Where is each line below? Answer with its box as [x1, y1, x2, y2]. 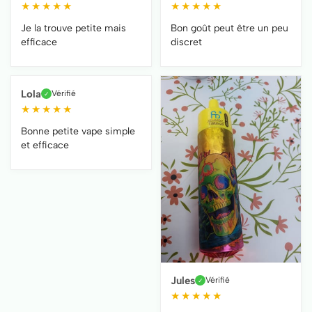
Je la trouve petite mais [21, 22, 126, 34]
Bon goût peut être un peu [171, 22, 288, 34]
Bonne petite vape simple [21, 125, 135, 137]
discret [171, 36, 202, 48]
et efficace [21, 139, 69, 151]
